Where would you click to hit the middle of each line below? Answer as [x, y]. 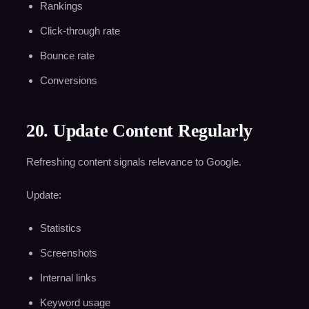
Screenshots [68, 253]
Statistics [60, 228]
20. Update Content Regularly [139, 131]
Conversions [68, 81]
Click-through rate [80, 31]
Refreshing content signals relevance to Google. [133, 162]
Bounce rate [67, 56]
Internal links [68, 278]
